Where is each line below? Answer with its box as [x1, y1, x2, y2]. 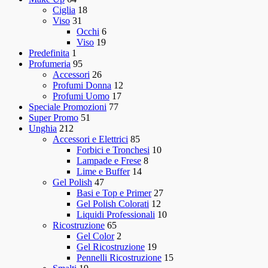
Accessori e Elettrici [53, 134, 128, 145]
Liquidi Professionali [77, 209, 155, 220]
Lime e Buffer [77, 166, 130, 177]
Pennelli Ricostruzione [77, 252, 162, 263]
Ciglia [53, 5, 75, 16]
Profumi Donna [53, 80, 111, 91]
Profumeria [29, 59, 71, 69]
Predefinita [29, 48, 69, 59]
